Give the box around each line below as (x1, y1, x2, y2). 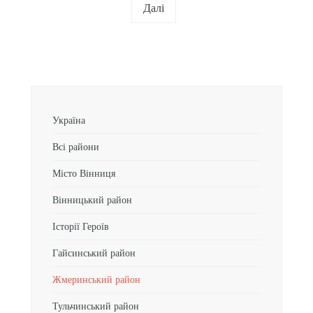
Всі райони (52, 141, 99, 153)
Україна (52, 115, 85, 126)
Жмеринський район (52, 274, 140, 286)
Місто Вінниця (52, 168, 115, 180)
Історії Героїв (52, 221, 109, 233)
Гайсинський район (52, 247, 138, 259)
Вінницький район (52, 194, 132, 206)
